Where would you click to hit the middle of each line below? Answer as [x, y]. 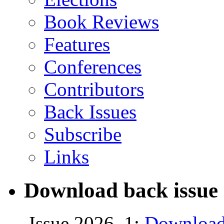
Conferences [93, 66]
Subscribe [83, 134]
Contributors [94, 89]
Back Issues [90, 111]
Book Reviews [101, 21]
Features [77, 44]
